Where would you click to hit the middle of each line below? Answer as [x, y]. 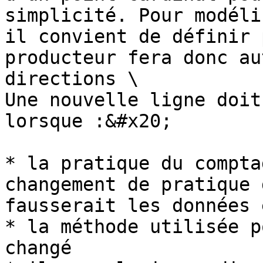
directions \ [72, 79]
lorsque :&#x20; [88, 121]
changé [38, 248]
